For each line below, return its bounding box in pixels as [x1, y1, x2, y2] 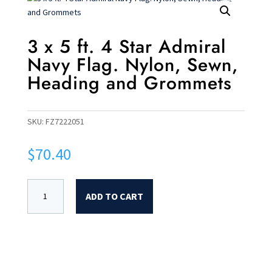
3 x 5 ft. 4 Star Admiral [27, 33, 226, 59]
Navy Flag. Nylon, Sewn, [27, 52, 238, 78]
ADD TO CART [85, 190, 143, 202]
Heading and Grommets [27, 70, 232, 96]
